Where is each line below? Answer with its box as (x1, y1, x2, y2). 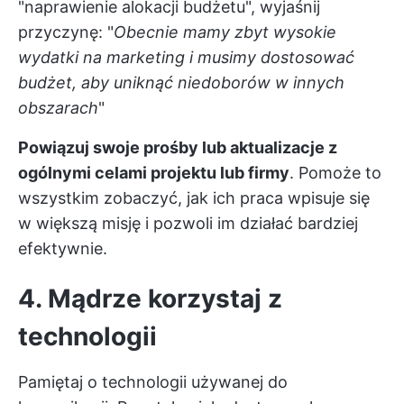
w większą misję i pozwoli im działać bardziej (18, 214, 358, 234)
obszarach (18, 98, 98, 118)
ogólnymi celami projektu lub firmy (18, 163, 289, 183)
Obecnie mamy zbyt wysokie (114, 23, 336, 42)
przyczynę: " (18, 23, 114, 42)
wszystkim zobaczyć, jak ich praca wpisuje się (18, 188, 370, 208)
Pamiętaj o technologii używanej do (18, 372, 288, 392)
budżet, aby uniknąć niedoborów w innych (18, 73, 344, 93)
